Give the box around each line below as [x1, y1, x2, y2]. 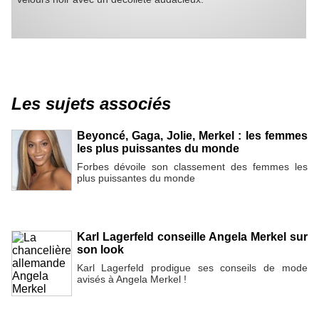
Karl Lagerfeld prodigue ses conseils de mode [76, 261, 308, 273]
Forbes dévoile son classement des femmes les [76, 161, 308, 173]
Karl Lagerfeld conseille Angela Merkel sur [76, 230, 308, 243]
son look [76, 243, 124, 256]
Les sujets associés [11, 94, 171, 114]
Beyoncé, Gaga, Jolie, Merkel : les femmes [76, 130, 308, 142]
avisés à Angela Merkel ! [76, 273, 187, 285]
